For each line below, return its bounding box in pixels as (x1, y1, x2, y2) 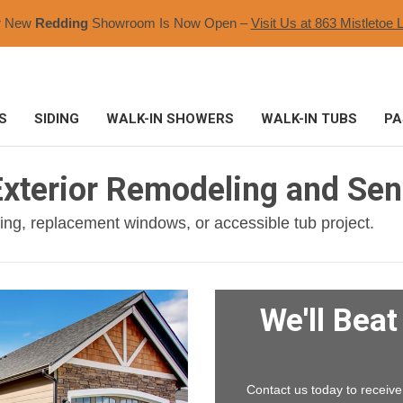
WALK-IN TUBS (261, 111, 357, 127)
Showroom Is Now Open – (87, 15, 251, 31)
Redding (34, 15, 88, 31)
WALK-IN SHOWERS (106, 111, 234, 127)
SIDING (34, 111, 79, 127)
